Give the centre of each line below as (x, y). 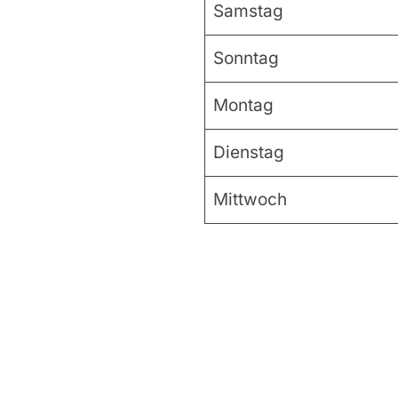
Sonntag (247, 59)
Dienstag (249, 153)
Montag (244, 106)
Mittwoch (251, 200)
